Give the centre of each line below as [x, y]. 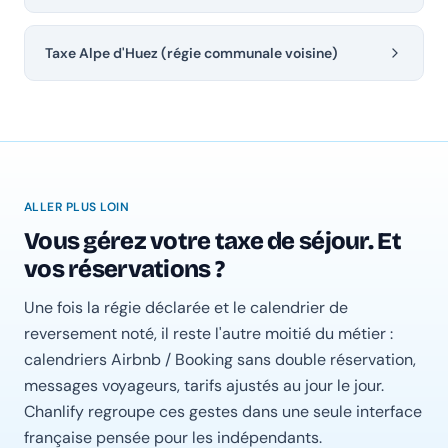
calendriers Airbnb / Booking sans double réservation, [220, 360]
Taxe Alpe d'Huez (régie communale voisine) [191, 53]
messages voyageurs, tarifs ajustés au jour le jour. [204, 386]
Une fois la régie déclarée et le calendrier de [186, 308]
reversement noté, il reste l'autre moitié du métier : [208, 334]
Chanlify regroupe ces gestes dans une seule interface [223, 412]
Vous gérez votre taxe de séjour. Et [212, 241]
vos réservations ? [124, 269]
